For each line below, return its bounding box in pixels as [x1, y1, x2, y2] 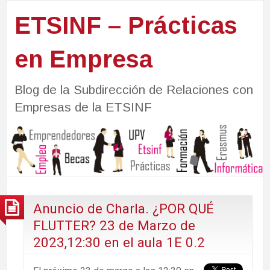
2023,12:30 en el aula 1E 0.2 [33, 234, 205, 250]
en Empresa [14, 45, 152, 72]
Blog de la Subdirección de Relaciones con [14, 82, 253, 96]
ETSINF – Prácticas [14, 11, 237, 39]
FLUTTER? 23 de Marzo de [33, 217, 195, 233]
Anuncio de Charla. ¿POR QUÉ [33, 200, 214, 216]
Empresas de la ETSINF [14, 99, 152, 114]
